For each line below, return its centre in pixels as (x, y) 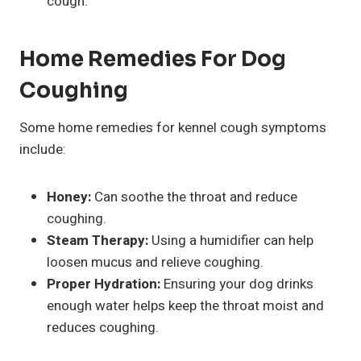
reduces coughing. (103, 327)
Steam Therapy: (98, 240)
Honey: (69, 197)
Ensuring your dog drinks (237, 284)
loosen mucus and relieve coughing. (155, 262)
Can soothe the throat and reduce (194, 197)
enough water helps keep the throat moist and (185, 305)
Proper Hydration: (104, 284)
